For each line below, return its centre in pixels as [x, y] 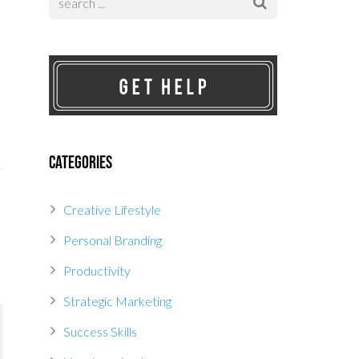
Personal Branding [113, 240]
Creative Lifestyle [112, 210]
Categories [81, 163]
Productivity [97, 271]
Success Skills [100, 332]
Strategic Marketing [117, 301]
